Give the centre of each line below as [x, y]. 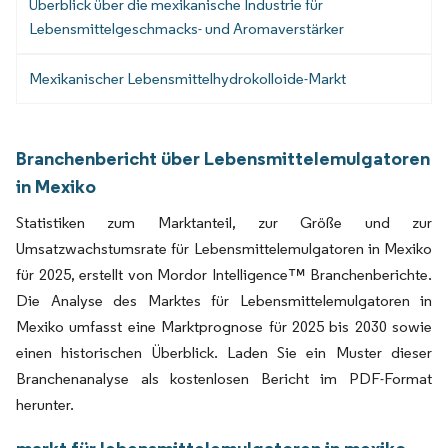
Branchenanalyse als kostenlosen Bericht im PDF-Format [224, 379]
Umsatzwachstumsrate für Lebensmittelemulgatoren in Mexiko [224, 249]
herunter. [45, 405]
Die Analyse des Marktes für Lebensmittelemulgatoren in [224, 301]
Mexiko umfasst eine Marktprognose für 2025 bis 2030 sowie [224, 327]
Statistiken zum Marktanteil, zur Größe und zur [224, 223]
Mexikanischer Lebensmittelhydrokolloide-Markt [187, 79]
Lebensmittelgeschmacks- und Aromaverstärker [186, 29]
